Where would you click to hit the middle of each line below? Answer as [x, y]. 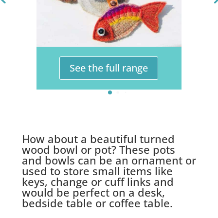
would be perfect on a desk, [93, 192]
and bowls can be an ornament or [109, 160]
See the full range [109, 68]
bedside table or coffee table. [97, 203]
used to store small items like [97, 171]
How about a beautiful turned [98, 138]
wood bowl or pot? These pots [98, 149]
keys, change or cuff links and [98, 181]
